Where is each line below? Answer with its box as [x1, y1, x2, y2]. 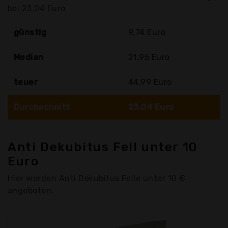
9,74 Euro [128, 27, 166, 38]
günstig [14, 27, 47, 38]
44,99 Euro [128, 77, 172, 88]
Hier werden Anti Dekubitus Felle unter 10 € [8, 174, 186, 184]
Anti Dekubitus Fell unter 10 [8, 140, 197, 155]
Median [14, 52, 44, 63]
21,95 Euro [128, 52, 170, 63]
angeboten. [8, 186, 54, 196]
